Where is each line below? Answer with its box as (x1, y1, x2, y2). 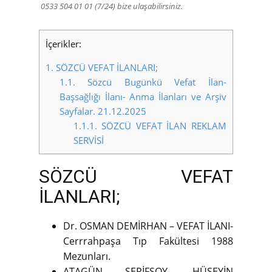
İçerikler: (46, 38, 81, 50)
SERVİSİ (73, 134, 104, 147)
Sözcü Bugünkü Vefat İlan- (75, 76, 226, 89)
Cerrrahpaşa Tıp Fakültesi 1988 (63, 234, 233, 248)
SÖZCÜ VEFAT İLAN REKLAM (97, 120, 226, 132)
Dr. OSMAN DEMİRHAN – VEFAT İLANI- (63, 219, 233, 233)
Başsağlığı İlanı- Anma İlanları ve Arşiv (59, 90, 226, 103)
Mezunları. (63, 250, 110, 263)
